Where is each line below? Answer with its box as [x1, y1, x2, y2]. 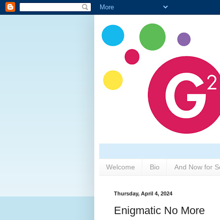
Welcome [106, 163, 135, 171]
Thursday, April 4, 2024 [114, 190, 172, 196]
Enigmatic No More [114, 204, 205, 217]
